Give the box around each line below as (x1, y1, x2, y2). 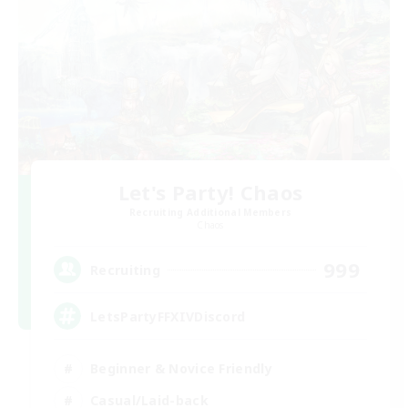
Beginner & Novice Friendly (90, 359, 272, 377)
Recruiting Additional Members (128, 206, 292, 219)
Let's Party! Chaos (117, 178, 303, 207)
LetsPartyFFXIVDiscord (90, 307, 246, 325)
